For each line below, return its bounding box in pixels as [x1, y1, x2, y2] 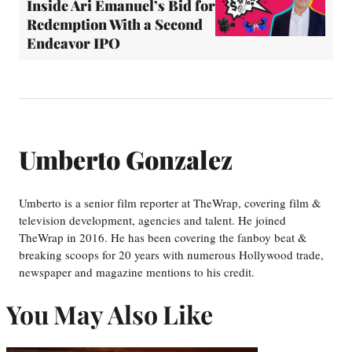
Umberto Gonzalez [19, 141, 233, 176]
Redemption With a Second [27, 15, 203, 35]
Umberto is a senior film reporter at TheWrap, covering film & [19, 195, 321, 211]
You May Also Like [6, 296, 213, 331]
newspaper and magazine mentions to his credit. [19, 264, 255, 280]
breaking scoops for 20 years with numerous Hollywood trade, [19, 247, 324, 263]
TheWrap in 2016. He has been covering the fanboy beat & [19, 229, 307, 246]
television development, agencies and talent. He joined [19, 212, 286, 229]
